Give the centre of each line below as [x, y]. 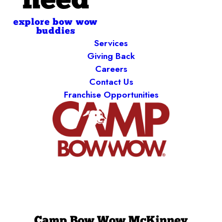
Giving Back [111, 56]
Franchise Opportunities [111, 94]
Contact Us [111, 82]
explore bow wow [55, 22]
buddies [55, 31]
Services [111, 43]
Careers [111, 69]
